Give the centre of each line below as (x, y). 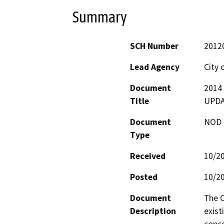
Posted (144, 177)
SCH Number (154, 46)
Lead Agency (155, 67)
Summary (100, 17)
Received (148, 156)
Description (153, 211)
